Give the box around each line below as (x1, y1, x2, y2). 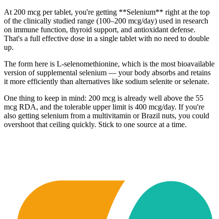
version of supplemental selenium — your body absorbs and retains (4, 68, 211, 77)
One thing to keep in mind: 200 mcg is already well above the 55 (4, 94, 203, 102)
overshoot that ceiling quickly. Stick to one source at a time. (4, 120, 187, 129)
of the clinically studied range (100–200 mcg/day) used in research (4, 17, 208, 25)
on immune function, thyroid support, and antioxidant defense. (4, 25, 196, 34)
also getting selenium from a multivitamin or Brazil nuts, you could (4, 111, 209, 120)
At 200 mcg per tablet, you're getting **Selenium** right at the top (4, 8, 210, 16)
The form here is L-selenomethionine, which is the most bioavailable (4, 60, 215, 68)
